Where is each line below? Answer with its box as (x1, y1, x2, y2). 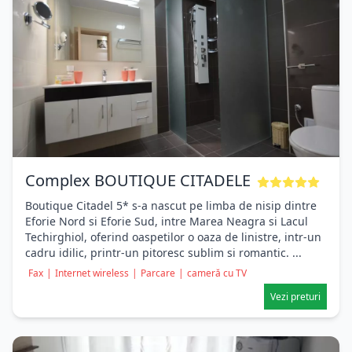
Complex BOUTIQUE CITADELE (25, 170, 251, 191)
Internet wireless (55, 266, 129, 280)
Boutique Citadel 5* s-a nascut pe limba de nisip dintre (25, 198, 317, 213)
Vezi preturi (270, 290, 321, 303)
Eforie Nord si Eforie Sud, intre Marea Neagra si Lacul (25, 214, 308, 229)
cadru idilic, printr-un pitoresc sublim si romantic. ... (25, 245, 302, 260)
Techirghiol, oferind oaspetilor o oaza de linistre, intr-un (25, 229, 321, 244)
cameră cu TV (187, 266, 247, 280)
